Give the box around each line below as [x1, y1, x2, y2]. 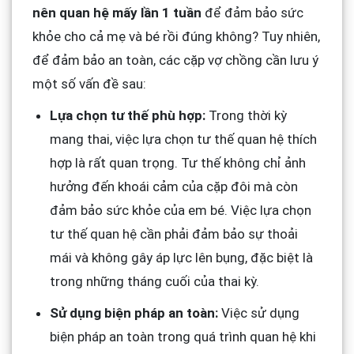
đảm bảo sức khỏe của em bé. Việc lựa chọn [49, 201, 311, 218]
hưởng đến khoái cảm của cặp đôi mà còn [49, 178, 298, 194]
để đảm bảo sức [201, 4, 303, 21]
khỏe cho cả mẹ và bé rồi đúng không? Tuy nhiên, [32, 28, 320, 44]
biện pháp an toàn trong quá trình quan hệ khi [49, 328, 316, 345]
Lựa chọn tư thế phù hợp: [49, 107, 205, 123]
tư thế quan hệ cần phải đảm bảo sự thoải [49, 225, 298, 242]
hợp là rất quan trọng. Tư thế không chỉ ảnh [49, 154, 306, 171]
